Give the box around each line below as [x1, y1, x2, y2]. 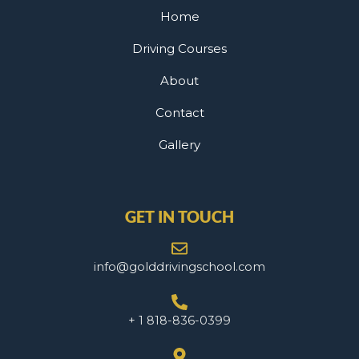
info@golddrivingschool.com [94, 260, 265, 275]
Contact [155, 105, 204, 121]
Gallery [159, 137, 200, 153]
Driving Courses [132, 41, 227, 57]
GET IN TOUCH [125, 207, 234, 227]
